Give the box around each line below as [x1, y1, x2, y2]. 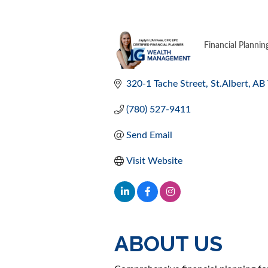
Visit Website [126, 156, 183, 166]
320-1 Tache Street [126, 78, 206, 89]
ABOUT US [114, 230, 223, 256]
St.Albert [211, 78, 249, 89]
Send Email [126, 130, 173, 140]
